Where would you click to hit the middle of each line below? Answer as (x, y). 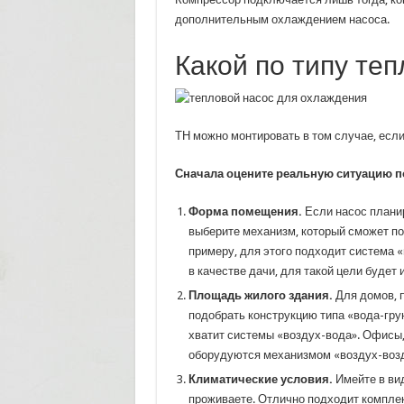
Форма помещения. (245, 211)
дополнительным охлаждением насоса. (282, 19)
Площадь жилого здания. (260, 295)
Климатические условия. (260, 379)
